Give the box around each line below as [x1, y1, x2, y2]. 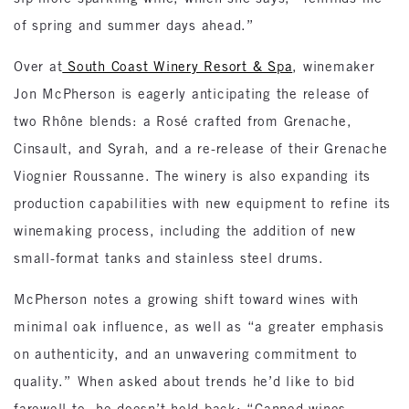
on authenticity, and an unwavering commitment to [14, 346, 358, 362]
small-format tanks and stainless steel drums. [14, 250, 324, 266]
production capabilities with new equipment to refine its [14, 195, 391, 211]
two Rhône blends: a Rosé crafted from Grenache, [14, 113, 352, 129]
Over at [14, 58, 63, 74]
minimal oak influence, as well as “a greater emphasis [14, 319, 384, 334]
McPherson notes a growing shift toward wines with [14, 291, 359, 307]
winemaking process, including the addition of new [14, 223, 356, 238]
